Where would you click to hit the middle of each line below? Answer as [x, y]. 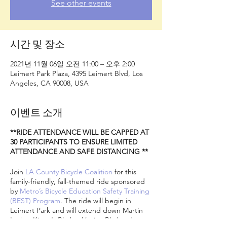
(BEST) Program [35, 201]
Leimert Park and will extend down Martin [77, 210]
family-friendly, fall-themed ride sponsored [78, 181]
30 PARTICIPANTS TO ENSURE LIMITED [74, 142]
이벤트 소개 [36, 113]
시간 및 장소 [37, 44]
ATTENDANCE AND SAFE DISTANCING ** [79, 152]
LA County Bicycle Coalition [69, 172]
